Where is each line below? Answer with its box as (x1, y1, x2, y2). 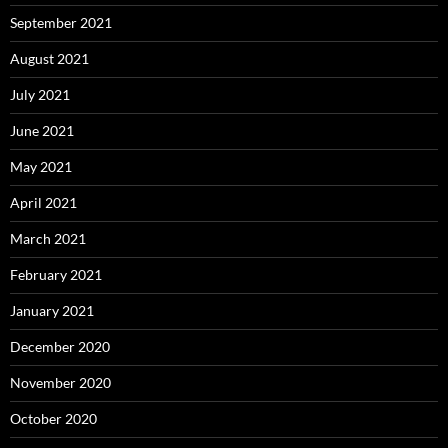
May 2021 (10, 157, 72, 175)
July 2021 (10, 85, 70, 103)
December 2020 (10, 337, 110, 355)
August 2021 (10, 49, 89, 67)
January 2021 (10, 301, 94, 319)
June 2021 (10, 121, 74, 139)
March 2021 (10, 229, 86, 247)
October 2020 (10, 409, 97, 427)
